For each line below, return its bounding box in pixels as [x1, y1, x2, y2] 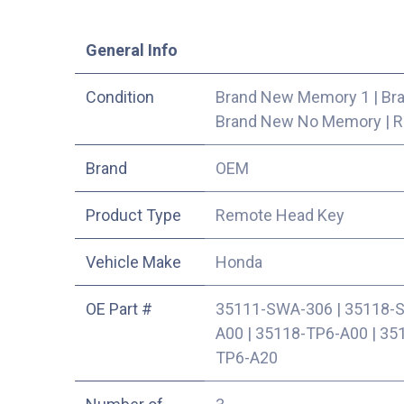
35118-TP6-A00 [254, 324, 368, 344]
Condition [85, 87, 154, 107]
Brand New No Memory [215, 112, 381, 132]
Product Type [85, 206, 181, 225]
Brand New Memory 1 [215, 87, 370, 107]
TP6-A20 [215, 348, 278, 368]
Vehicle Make [85, 252, 181, 272]
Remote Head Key [215, 206, 344, 225]
